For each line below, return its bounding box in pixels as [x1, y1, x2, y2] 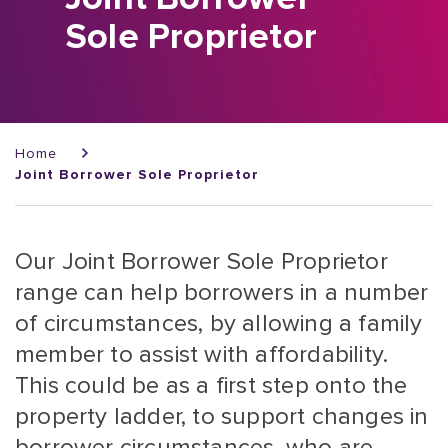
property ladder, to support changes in [15, 402, 429, 431]
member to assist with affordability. [15, 340, 389, 369]
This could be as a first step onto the [15, 371, 408, 400]
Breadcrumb [15, 125, 124, 148]
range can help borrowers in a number [15, 278, 429, 307]
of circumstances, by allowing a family [15, 309, 423, 338]
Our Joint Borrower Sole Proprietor [15, 247, 388, 276]
